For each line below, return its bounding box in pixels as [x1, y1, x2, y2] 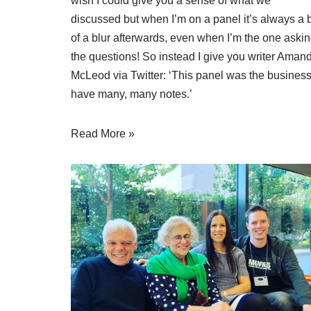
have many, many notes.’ [71, 88, 192, 101]
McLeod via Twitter [71, 69, 163, 82]
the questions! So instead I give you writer [71, 51, 277, 63]
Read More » [71, 128, 135, 140]
